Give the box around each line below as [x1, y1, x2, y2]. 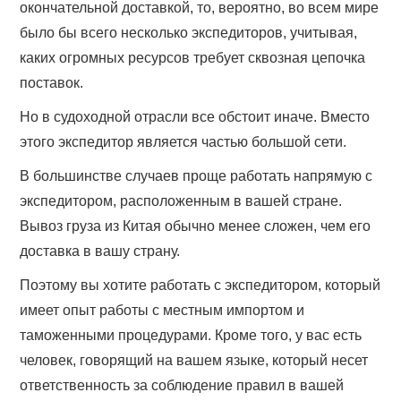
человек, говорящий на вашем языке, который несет [20, 353, 369, 369]
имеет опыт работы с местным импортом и [20, 303, 305, 319]
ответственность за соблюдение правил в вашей [20, 378, 345, 394]
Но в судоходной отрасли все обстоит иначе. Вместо [20, 109, 371, 125]
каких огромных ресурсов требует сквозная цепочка [20, 50, 366, 66]
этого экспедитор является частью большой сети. [20, 134, 347, 150]
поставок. [20, 75, 84, 91]
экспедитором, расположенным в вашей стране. [20, 193, 343, 209]
